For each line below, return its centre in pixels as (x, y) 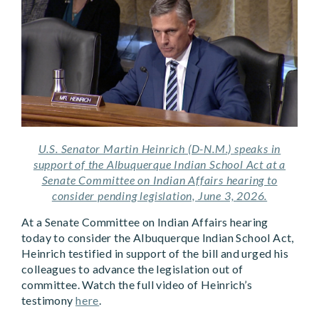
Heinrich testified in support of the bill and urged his (155, 253)
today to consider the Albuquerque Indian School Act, (158, 238)
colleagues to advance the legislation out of (132, 269)
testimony (49, 300)
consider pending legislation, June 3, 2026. (159, 196)
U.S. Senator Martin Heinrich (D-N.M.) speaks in (159, 149)
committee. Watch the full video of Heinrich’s (137, 285)
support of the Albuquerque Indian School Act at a (159, 164)
